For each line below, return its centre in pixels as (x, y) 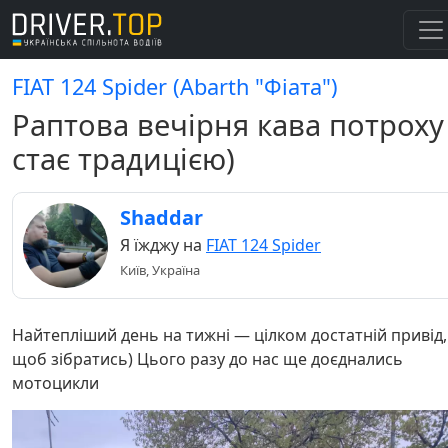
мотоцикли (55, 383)
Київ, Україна (160, 270)
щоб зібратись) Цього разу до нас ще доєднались (207, 359)
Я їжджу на (163, 245)
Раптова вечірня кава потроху (228, 125)
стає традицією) (123, 159)
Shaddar (161, 217)
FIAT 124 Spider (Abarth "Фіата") (175, 86)
